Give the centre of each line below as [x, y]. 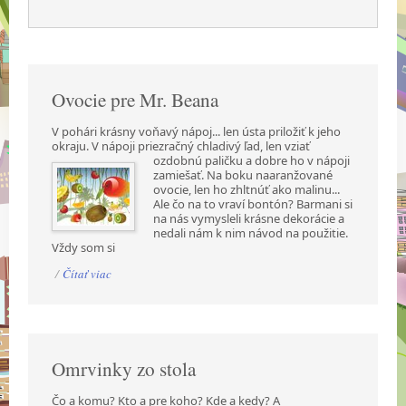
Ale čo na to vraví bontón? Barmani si [253, 203]
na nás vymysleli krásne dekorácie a [249, 218]
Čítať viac [87, 273]
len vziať [288, 145]
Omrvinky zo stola [124, 368]
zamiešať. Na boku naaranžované [243, 174]
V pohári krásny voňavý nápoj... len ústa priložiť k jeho [197, 131]
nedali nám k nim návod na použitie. [251, 232]
